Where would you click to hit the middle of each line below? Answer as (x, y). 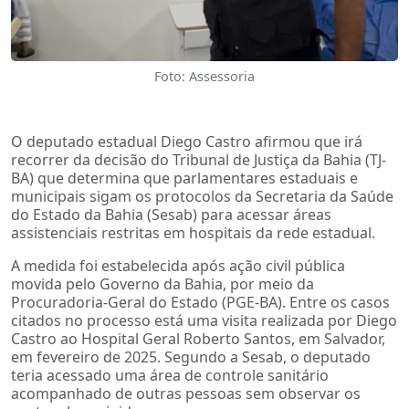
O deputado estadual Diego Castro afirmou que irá (187, 141)
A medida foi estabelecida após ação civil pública (178, 265)
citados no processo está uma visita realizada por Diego (204, 320)
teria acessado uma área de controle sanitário (170, 375)
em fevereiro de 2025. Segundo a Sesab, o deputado (191, 357)
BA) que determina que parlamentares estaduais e (184, 178)
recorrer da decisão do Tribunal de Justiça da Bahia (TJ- (199, 159)
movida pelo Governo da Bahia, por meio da (163, 283)
